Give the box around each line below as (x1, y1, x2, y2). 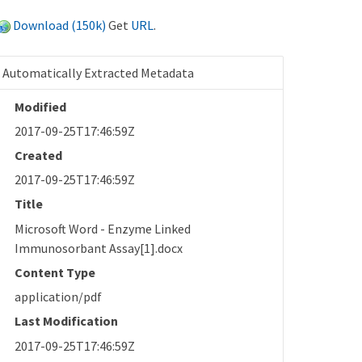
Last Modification (15, 313, 119, 330)
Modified (15, 98, 67, 115)
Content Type (15, 263, 96, 280)
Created (15, 146, 63, 163)
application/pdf (15, 288, 103, 305)
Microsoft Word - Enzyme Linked (15, 220, 192, 237)
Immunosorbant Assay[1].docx (15, 239, 183, 256)
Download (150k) (13, 16, 107, 33)
